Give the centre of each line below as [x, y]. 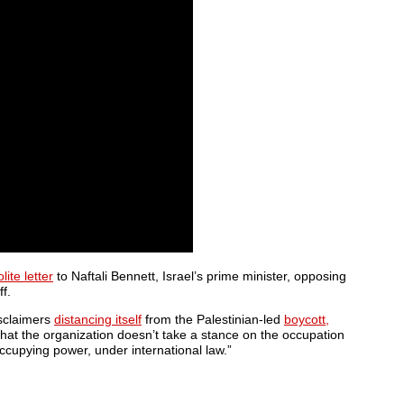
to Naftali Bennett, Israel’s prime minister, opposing [200, 276]
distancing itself [98, 319]
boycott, [307, 319]
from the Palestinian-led [213, 319]
